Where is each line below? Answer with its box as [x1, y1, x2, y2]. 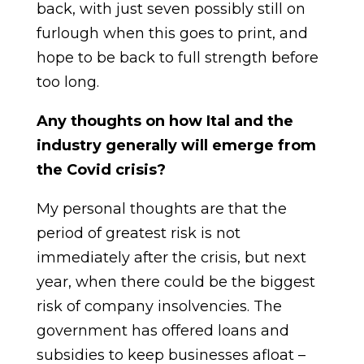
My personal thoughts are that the [36, 200, 287, 218]
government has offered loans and [36, 322, 289, 340]
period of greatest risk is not [36, 224, 240, 242]
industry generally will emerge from [36, 136, 316, 154]
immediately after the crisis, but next [36, 249, 306, 266]
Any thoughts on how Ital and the [36, 112, 293, 130]
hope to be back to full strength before [36, 49, 318, 67]
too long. [36, 73, 99, 91]
